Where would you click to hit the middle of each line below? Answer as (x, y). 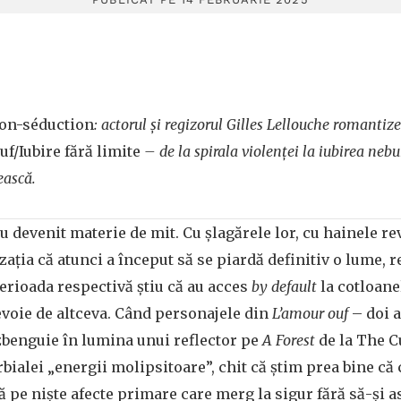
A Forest (289, 340)
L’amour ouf (310, 313)
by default (284, 286)
